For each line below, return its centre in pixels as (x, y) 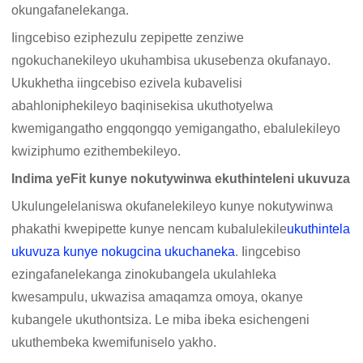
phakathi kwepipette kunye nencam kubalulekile (149, 229)
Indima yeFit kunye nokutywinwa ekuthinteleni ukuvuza (181, 179)
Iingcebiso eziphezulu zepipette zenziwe (128, 38)
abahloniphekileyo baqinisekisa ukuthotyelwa (143, 106)
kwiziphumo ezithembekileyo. (96, 152)
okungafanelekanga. (70, 11)
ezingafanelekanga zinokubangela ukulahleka (144, 275)
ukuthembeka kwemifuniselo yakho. (114, 343)
